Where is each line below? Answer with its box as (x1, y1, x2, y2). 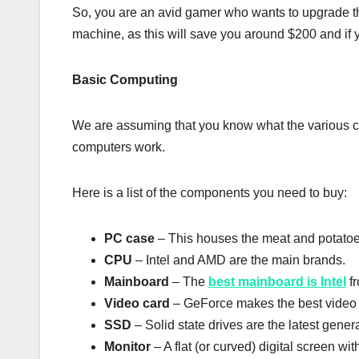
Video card (104, 296, 170, 311)
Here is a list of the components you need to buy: (72, 186, 347, 200)
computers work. (72, 140, 165, 155)
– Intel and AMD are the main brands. (132, 253, 345, 268)
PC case (104, 232, 155, 246)
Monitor (104, 340, 151, 354)
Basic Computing (72, 73, 178, 87)
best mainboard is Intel (208, 275, 346, 289)
